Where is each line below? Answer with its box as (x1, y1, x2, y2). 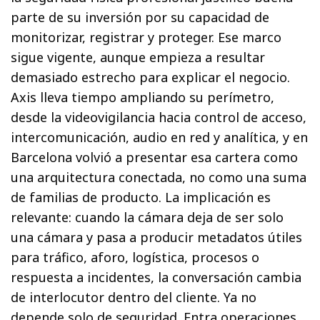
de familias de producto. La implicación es (11, 188, 271, 206)
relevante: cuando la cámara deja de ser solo (11, 208, 284, 226)
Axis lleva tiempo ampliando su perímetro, (11, 88, 275, 106)
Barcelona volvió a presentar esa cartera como (11, 148, 299, 166)
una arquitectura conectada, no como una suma (11, 168, 307, 186)
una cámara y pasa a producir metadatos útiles (11, 228, 303, 246)
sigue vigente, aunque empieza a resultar (11, 48, 266, 66)
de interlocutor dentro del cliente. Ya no (11, 288, 257, 306)
